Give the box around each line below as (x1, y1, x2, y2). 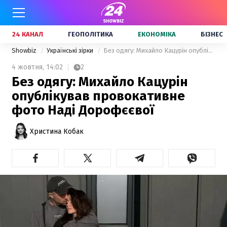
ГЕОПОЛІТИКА (68, 30, 113, 38)
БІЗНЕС (201, 30, 223, 38)
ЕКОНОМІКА (138, 30, 176, 38)
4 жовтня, (12, 63, 44, 71)
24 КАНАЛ (12, 30, 43, 38)
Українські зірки (47, 47, 95, 54)
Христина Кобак (30, 127, 84, 136)
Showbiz (12, 47, 38, 54)
